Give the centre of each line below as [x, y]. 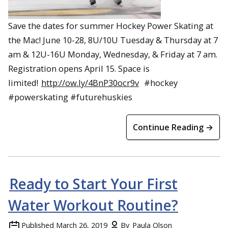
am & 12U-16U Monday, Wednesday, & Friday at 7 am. [113, 54]
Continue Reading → [173, 127]
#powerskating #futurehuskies [70, 97]
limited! [24, 83]
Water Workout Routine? [93, 205]
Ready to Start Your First [93, 184]
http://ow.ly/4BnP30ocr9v [90, 83]
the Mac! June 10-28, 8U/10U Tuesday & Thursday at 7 [113, 40]
